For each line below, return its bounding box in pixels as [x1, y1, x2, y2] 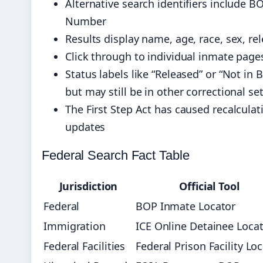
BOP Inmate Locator [136, 199, 236, 214]
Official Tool [179, 179, 240, 194]
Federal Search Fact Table [42, 148, 190, 163]
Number [65, 14, 106, 29]
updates [65, 120, 106, 134]
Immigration [43, 219, 106, 234]
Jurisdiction [59, 179, 118, 194]
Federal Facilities [43, 239, 126, 254]
